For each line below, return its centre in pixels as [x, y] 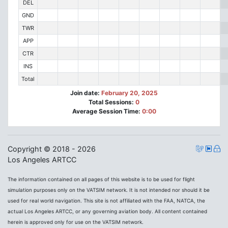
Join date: [86, 93]
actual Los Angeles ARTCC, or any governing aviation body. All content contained [107, 211]
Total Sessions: [112, 102]
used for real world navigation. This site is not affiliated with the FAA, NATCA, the [106, 200]
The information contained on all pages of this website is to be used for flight [101, 179]
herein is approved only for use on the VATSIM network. [76, 222]
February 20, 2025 [130, 93]
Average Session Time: [107, 111]
